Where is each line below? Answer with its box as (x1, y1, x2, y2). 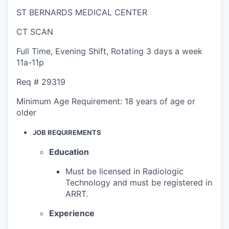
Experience (49, 208, 95, 218)
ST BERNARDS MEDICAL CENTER (16, 7, 147, 17)
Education (49, 146, 89, 157)
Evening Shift (55, 45, 106, 56)
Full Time (16, 45, 51, 56)
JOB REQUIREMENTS (33, 128, 101, 136)
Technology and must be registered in (65, 177, 212, 188)
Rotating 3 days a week (111, 45, 202, 56)
